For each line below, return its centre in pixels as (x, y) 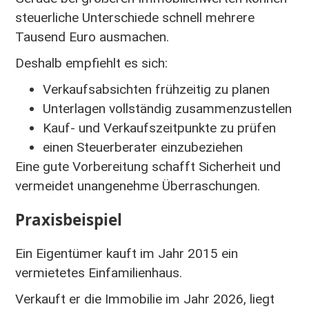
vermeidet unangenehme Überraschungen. (138, 186)
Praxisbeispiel (69, 220)
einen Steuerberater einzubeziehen (143, 147)
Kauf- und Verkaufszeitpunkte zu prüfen (159, 128)
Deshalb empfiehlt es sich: (91, 63)
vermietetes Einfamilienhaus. (99, 272)
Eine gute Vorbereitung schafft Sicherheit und (148, 166)
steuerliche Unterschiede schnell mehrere (135, 17)
